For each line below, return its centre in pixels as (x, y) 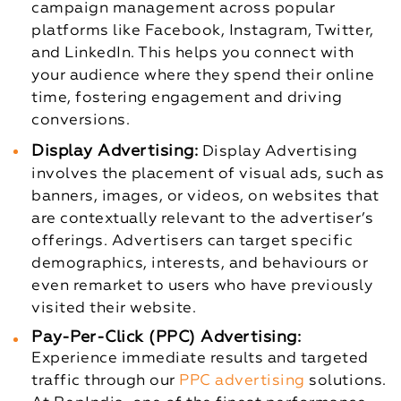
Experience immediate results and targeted (200, 359)
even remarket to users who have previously (202, 286)
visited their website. (114, 309)
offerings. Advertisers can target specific (192, 242)
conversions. (81, 121)
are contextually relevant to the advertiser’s (203, 219)
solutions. (346, 381)
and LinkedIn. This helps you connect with (193, 54)
